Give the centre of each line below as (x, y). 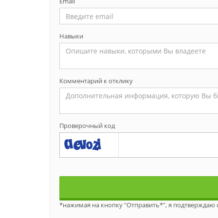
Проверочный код (87, 126)
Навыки (71, 36)
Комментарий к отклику (96, 81)
